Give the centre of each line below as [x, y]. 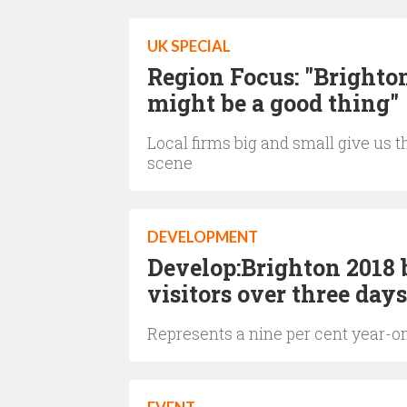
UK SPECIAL [189, 46]
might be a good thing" [273, 103]
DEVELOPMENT [203, 237]
